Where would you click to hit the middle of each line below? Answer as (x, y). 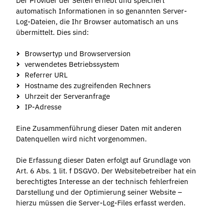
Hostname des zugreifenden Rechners (87, 85)
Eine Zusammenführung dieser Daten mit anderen (99, 128)
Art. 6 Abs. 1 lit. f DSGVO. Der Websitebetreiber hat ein (106, 170)
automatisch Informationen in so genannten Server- (101, 11)
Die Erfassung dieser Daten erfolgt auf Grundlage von (103, 160)
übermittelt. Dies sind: (52, 32)
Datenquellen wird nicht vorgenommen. (81, 139)
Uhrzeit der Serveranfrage (67, 96)
